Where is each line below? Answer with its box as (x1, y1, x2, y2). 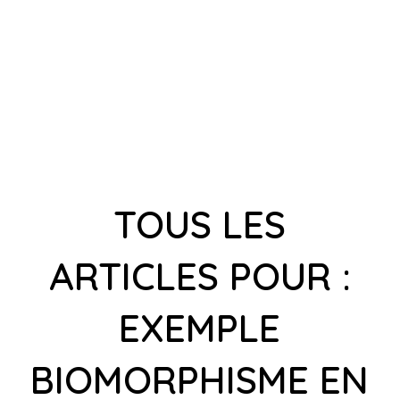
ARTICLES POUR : (48, 253, 351, 300)
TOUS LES (113, 201, 287, 248)
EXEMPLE (119, 304, 281, 352)
